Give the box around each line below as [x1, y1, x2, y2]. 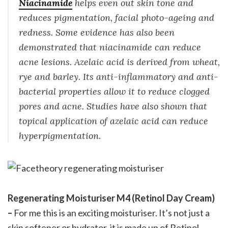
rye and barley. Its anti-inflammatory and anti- [19, 70, 218, 82]
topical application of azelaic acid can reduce [19, 115, 208, 127]
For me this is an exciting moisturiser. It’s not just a [14, 207, 210, 218]
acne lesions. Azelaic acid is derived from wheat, [19, 55, 220, 68]
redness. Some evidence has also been [19, 26, 175, 38]
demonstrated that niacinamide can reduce [19, 41, 201, 53]
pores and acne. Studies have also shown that [19, 100, 207, 112]
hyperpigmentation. [19, 129, 101, 141]
